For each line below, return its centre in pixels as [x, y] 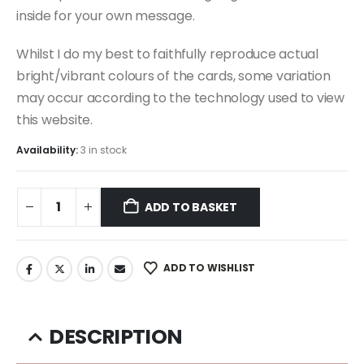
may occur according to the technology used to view [181, 97]
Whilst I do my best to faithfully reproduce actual [168, 54]
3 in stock [104, 150]
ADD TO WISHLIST [209, 267]
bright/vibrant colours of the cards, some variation [173, 76]
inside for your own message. [106, 15]
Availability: [48, 150]
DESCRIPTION [116, 337]
